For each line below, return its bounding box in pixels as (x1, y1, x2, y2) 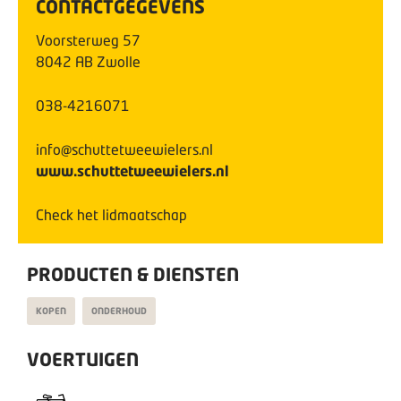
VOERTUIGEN (27, 348, 139, 370)
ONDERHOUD (91, 305, 147, 316)
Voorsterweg (36, 31, 119, 48)
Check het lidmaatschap (36, 206, 187, 223)
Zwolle (97, 53, 141, 70)
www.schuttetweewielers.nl (36, 162, 229, 179)
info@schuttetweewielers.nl (36, 141, 213, 158)
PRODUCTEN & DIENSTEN (27, 263, 239, 285)
